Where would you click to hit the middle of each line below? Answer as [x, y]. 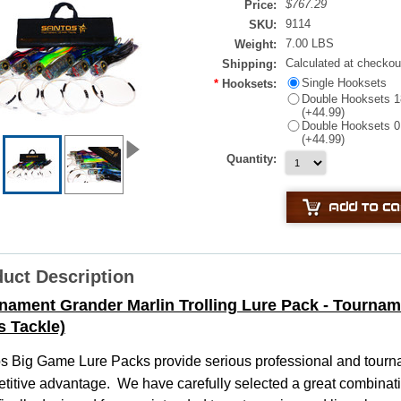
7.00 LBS [309, 43]
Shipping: [249, 64]
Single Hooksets [344, 83]
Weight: [255, 44]
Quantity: [251, 159]
